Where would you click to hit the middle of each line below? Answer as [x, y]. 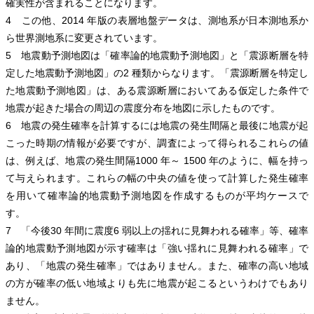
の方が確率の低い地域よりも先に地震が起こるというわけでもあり [157, 284]
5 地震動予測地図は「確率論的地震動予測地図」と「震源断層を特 [157, 56]
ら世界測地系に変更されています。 [84, 38]
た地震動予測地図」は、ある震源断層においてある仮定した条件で [157, 91]
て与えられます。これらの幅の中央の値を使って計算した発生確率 [157, 178]
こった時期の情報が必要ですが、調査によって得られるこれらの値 [157, 143]
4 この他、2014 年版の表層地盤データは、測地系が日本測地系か [157, 21]
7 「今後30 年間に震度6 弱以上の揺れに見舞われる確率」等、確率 [157, 231]
